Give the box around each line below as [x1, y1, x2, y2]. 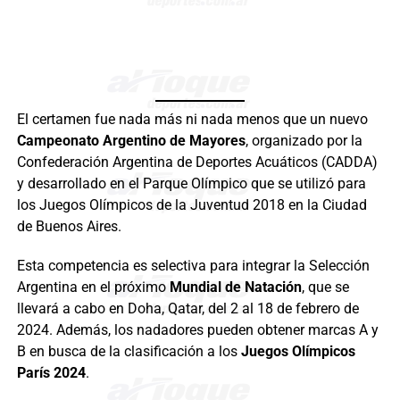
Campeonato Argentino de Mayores [16, 132, 246, 150]
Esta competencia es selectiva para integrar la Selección [16, 257, 370, 275]
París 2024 [16, 364, 86, 382]
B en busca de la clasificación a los [16, 343, 241, 361]
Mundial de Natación [169, 279, 302, 296]
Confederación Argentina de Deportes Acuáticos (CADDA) [16, 154, 378, 171]
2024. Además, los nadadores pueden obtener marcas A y [16, 321, 379, 339]
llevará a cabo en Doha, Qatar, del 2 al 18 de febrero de [16, 300, 359, 318]
